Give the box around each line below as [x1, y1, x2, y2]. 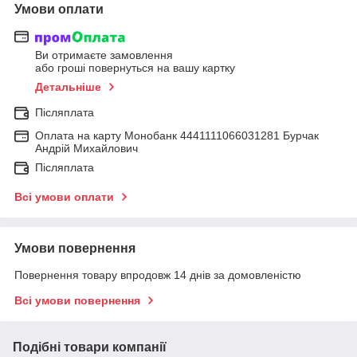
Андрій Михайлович [35, 142, 138, 155]
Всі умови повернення [14, 294, 140, 308]
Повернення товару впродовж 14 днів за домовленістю [14, 269, 301, 282]
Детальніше [35, 80, 101, 94]
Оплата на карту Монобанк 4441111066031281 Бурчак [35, 129, 319, 143]
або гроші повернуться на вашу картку [35, 61, 235, 75]
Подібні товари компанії [13, 340, 167, 355]
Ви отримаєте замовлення [35, 49, 173, 62]
